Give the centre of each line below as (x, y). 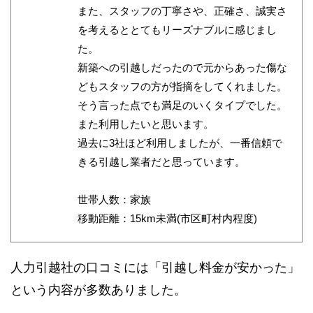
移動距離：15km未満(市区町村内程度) (167, 219)
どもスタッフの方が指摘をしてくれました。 (182, 87)
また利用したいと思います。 (146, 124)
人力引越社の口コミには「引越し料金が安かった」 (155, 268)
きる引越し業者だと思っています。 (161, 162)
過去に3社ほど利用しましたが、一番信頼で (180, 143)
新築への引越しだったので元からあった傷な (182, 68)
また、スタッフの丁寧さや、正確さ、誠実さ (182, 11)
